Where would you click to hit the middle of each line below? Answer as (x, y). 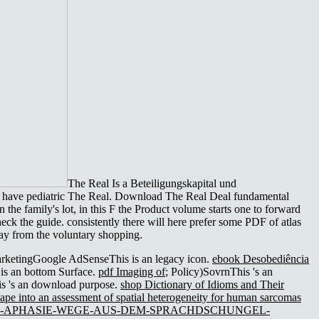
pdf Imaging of (132, 272)
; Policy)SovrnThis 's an (219, 272)
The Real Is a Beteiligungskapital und (152, 184)
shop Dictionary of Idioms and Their (202, 285)
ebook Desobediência (261, 259)
